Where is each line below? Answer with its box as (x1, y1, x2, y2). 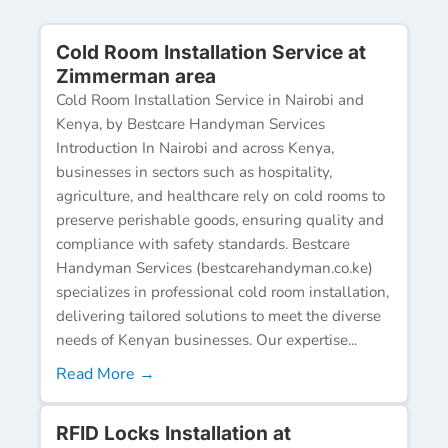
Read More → (56, 362, 155, 385)
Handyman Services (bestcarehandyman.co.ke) (56, 257, 373, 278)
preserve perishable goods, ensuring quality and (56, 209, 384, 230)
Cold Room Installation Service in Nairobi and (56, 89, 364, 110)
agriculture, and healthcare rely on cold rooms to (56, 185, 385, 206)
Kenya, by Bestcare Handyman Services (56, 113, 325, 134)
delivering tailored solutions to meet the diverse (56, 305, 381, 326)
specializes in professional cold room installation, (56, 281, 389, 302)
